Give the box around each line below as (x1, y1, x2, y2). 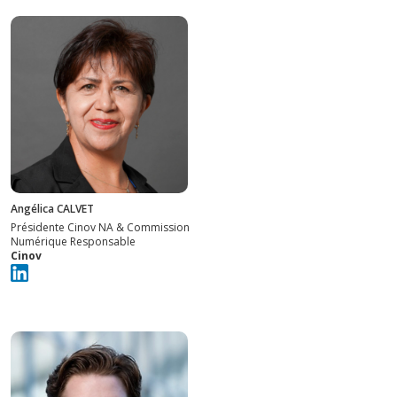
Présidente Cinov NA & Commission (11, 219, 190, 235)
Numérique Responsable (11, 233, 136, 249)
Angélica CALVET (11, 200, 94, 216)
